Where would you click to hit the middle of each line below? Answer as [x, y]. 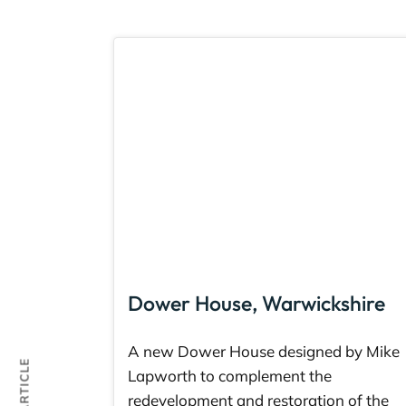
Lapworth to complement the [230, 376]
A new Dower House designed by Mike [264, 352]
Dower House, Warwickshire [256, 303]
